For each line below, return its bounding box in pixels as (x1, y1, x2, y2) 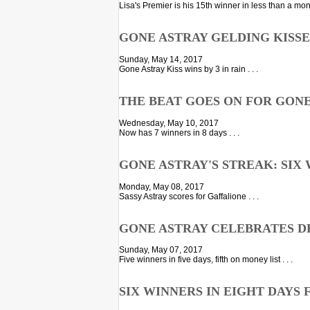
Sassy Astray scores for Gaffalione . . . (119, 191, 259, 201)
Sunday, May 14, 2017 (119, 54, 203, 64)
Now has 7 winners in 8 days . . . (119, 127, 239, 138)
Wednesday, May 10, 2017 (119, 118, 219, 128)
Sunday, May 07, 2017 (119, 245, 203, 255)
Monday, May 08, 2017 (119, 181, 204, 192)
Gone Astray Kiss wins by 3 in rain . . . (119, 64, 258, 74)
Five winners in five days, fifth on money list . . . (119, 255, 293, 265)
